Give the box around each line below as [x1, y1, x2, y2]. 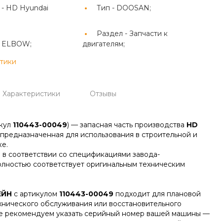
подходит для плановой [113, 189, 201, 198]
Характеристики [2, 89, 60, 98]
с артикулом [11, 189, 59, 198]
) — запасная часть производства [67, 120, 186, 129]
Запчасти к [129, 29, 168, 38]
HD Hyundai [5, 3, 48, 12]
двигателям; [82, 39, 125, 48]
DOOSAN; [116, 3, 151, 12]
